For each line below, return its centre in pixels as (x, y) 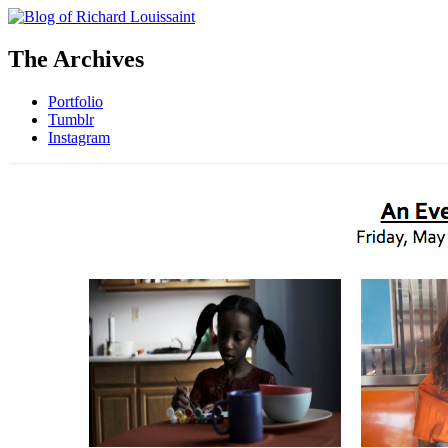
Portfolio (75, 101)
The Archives (76, 58)
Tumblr (71, 119)
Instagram (79, 137)
